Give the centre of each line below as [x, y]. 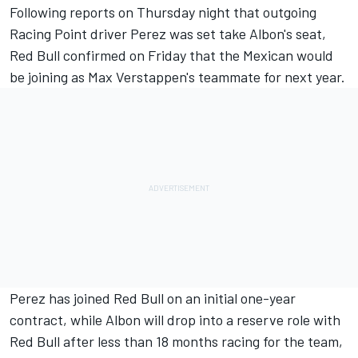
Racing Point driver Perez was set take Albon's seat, [168, 33]
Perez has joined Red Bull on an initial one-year [153, 298]
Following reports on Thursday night [120, 12]
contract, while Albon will [88, 319]
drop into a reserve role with [254, 319]
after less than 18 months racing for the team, [201, 341]
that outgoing [273, 12]
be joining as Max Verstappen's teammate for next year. [177, 76]
